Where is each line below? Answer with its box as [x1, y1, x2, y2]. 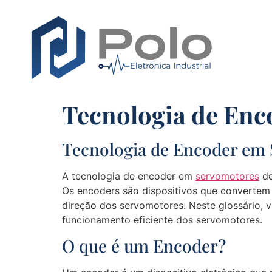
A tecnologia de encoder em [62, 169, 195, 182]
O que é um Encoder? [62, 234, 226, 257]
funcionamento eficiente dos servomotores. [62, 213, 262, 226]
